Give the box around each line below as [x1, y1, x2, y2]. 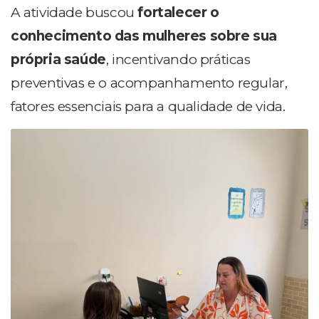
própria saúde [11, 51, 106, 68]
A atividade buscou [11, 4, 138, 21]
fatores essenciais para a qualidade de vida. [11, 98, 286, 115]
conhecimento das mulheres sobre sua [11, 27, 278, 44]
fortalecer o [137, 4, 219, 21]
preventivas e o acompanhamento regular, [11, 74, 288, 91]
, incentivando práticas [105, 51, 251, 68]
